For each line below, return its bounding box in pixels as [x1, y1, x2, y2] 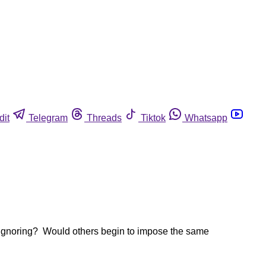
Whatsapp [185, 112, 227, 123]
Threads [87, 112, 122, 123]
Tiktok [141, 112, 166, 123]
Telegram [28, 112, 68, 123]
